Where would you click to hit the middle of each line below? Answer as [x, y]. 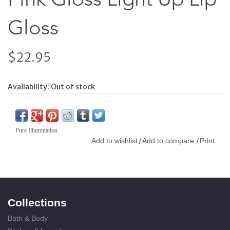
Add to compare [169, 140]
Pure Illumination [36, 130]
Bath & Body [28, 218]
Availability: [29, 87]
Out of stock [73, 87]
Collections [37, 203]
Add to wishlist [114, 140]
